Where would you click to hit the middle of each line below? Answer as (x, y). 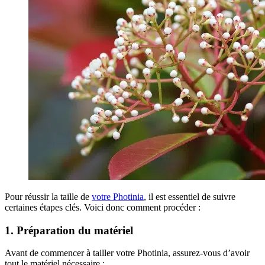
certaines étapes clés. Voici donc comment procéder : (103, 207)
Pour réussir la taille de (48, 196)
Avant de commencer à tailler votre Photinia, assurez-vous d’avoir (127, 253)
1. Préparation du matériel (69, 230)
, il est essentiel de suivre (190, 196)
